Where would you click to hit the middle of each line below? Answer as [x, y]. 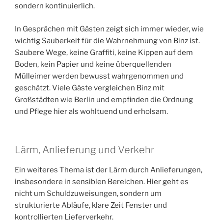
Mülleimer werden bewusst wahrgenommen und [99, 76]
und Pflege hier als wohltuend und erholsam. [91, 111]
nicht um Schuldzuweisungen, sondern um [88, 194]
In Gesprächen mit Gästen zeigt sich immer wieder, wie [109, 29]
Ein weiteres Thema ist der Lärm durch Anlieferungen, [109, 170]
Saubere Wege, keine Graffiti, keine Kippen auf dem [104, 52]
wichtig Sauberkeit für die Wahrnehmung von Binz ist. [107, 41]
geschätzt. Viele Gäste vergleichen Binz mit [90, 88]
